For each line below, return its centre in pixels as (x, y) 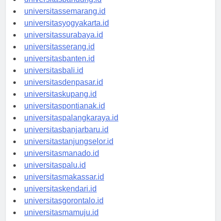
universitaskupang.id (60, 103)
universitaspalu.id (55, 174)
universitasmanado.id (62, 162)
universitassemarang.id (65, 20)
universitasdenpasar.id (64, 91)
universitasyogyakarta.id (67, 32)
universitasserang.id (59, 56)
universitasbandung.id (63, 8)
